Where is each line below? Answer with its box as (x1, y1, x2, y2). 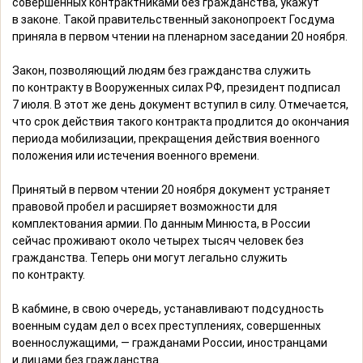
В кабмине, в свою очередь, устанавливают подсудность (12, 302, 324, 316)
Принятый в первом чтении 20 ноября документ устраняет (12, 183, 331, 197)
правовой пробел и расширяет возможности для (12, 200, 277, 214)
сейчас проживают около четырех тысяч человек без (12, 234, 304, 248)
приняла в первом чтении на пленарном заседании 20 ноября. (12, 30, 348, 44)
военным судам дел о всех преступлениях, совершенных (12, 319, 321, 333)
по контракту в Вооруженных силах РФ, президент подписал (12, 81, 340, 95)
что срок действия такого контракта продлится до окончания (12, 115, 349, 129)
